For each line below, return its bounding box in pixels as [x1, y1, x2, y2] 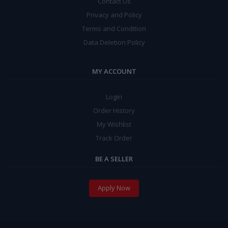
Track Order [96, 133, 132, 142]
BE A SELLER [95, 154, 133, 163]
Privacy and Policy [86, 10, 142, 19]
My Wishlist [97, 119, 131, 129]
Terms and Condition [82, 23, 146, 33]
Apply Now [98, 183, 130, 193]
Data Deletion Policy [83, 37, 145, 47]
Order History [93, 105, 135, 115]
